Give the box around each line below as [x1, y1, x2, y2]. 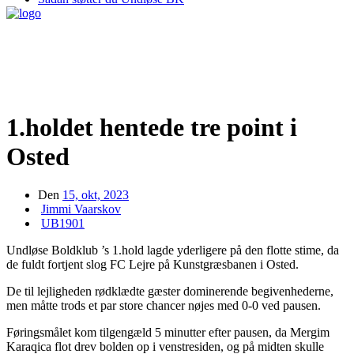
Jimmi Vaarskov [41, 202, 121, 217]
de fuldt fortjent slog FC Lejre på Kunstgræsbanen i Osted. [6, 258, 299, 272]
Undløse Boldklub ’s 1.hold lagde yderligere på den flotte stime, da [6, 243, 339, 258]
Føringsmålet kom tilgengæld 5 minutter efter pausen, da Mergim [6, 326, 330, 340]
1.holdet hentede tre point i [6, 112, 297, 141]
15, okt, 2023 [62, 188, 129, 202]
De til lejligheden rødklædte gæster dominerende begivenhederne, [6, 284, 333, 299]
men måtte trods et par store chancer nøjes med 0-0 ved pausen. [6, 299, 321, 313]
